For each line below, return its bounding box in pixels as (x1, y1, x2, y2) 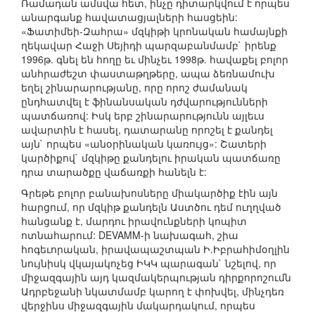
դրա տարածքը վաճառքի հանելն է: (21, 165, 207, 179)
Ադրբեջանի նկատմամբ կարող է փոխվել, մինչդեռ (21, 284, 284, 299)
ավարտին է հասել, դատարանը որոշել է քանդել (21, 122, 273, 137)
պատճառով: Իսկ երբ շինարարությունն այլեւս (21, 108, 264, 123)
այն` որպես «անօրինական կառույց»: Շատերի (21, 136, 266, 151)
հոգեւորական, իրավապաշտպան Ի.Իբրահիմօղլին (21, 242, 290, 257)
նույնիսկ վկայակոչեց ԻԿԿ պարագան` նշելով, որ (21, 256, 276, 271)
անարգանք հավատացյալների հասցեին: (21, 10, 238, 25)
